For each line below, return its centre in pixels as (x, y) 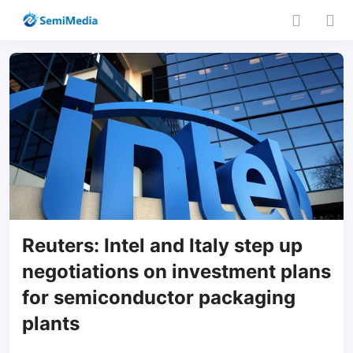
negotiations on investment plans (176, 271)
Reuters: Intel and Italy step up (162, 245)
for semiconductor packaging (159, 297)
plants (51, 323)
